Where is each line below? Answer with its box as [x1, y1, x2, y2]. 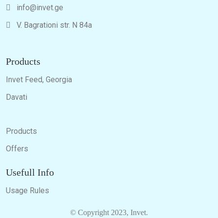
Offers [6, 143, 28, 154]
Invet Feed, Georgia [6, 74, 72, 85]
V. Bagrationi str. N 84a [11, 19, 92, 30]
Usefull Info [6, 165, 54, 179]
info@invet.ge [11, 2, 63, 13]
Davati [6, 91, 27, 102]
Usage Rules [6, 185, 49, 196]
